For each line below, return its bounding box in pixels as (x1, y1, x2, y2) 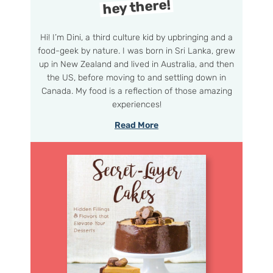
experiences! (112, 99, 161, 110)
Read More (115, 120, 158, 131)
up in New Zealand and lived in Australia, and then (39, 58, 234, 69)
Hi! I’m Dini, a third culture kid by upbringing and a (40, 32, 233, 43)
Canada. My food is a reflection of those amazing (41, 85, 232, 96)
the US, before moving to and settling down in (47, 72, 226, 83)
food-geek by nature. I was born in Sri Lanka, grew (38, 45, 235, 56)
